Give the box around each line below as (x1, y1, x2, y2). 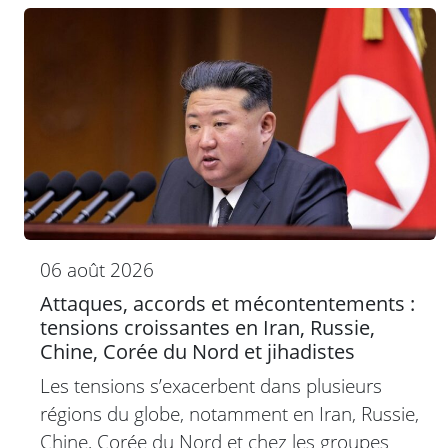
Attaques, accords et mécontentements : (40, 290, 415, 318)
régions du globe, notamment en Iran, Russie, (40, 400, 419, 428)
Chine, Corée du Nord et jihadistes (40, 338, 355, 366)
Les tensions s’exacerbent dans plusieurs (40, 372, 382, 400)
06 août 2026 (40, 256, 154, 284)
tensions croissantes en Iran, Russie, (40, 314, 375, 342)
